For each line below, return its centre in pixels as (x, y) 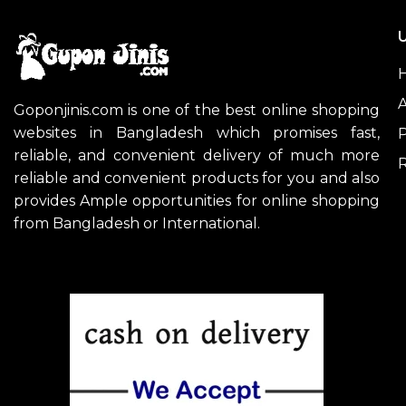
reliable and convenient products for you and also (197, 179)
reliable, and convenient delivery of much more (197, 156)
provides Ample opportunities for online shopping (197, 201)
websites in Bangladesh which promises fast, (197, 133)
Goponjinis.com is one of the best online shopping (197, 111)
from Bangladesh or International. (137, 224)
